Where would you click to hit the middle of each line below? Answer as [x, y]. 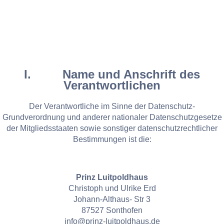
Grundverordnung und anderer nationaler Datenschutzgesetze [112, 117]
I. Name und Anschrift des [112, 74]
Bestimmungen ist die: [112, 139]
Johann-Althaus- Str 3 [112, 199]
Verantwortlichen [112, 85]
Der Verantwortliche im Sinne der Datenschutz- [112, 106]
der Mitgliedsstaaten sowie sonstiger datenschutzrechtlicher [112, 128]
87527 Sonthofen [112, 210]
